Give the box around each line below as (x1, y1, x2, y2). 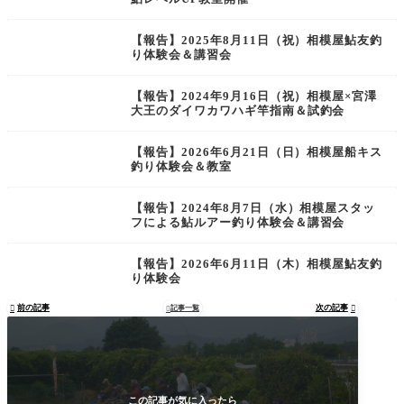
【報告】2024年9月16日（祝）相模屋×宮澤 (131, 89, 378, 104)
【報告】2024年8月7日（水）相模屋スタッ (131, 201, 376, 216)
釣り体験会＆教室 (131, 160, 232, 174)
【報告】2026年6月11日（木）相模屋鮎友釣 (131, 257, 383, 271)
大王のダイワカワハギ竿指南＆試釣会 (131, 104, 345, 118)
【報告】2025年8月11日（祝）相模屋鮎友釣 (131, 33, 383, 48)
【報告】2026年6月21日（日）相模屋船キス (131, 145, 383, 160)
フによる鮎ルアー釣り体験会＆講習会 (131, 216, 345, 230)
